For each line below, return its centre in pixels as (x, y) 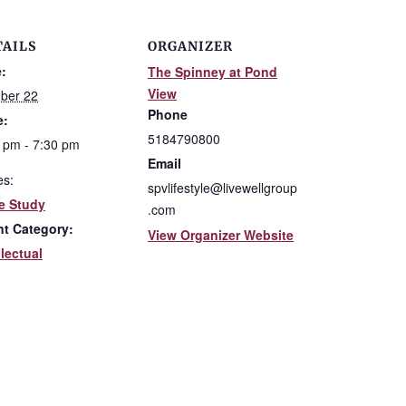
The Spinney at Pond (213, 72)
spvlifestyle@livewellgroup (222, 188)
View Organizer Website (221, 235)
